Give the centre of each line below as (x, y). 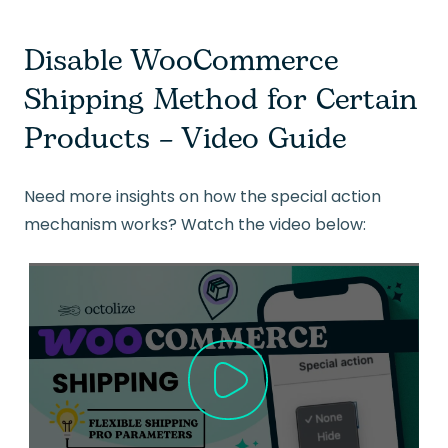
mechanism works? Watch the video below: (195, 225)
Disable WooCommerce (181, 61)
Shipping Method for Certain (221, 100)
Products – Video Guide (185, 139)
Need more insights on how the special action (202, 197)
